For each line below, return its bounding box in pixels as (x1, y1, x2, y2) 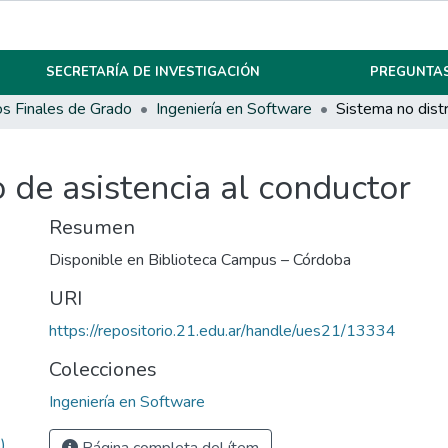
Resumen (49, 214, 135, 242)
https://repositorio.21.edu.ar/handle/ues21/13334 (49, 320, 396, 343)
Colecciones (49, 356, 157, 384)
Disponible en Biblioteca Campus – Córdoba (49, 249, 351, 272)
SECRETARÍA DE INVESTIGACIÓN (46, 63, 261, 81)
